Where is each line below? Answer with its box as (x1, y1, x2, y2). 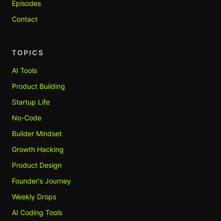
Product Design (12, 161, 62, 169)
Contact (12, 15, 37, 23)
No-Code (12, 113, 41, 122)
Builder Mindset (12, 129, 62, 138)
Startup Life (12, 98, 50, 106)
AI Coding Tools (12, 208, 62, 217)
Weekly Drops (12, 192, 56, 201)
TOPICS (12, 48, 44, 57)
